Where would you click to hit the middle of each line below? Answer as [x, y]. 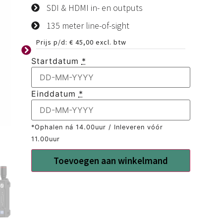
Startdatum [55, 61]
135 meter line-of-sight [88, 26]
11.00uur [45, 139]
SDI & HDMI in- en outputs [95, 8]
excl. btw [110, 42]
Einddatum [53, 94]
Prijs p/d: [53, 42]
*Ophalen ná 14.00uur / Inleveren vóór [97, 127]
